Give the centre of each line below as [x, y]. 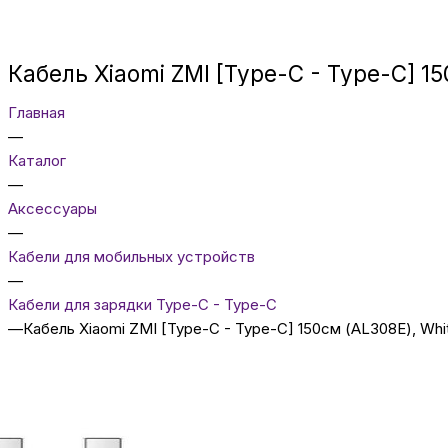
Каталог [37, 160]
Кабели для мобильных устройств [131, 256]
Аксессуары [52, 208]
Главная [36, 112]
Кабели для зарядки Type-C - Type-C [142, 304]
